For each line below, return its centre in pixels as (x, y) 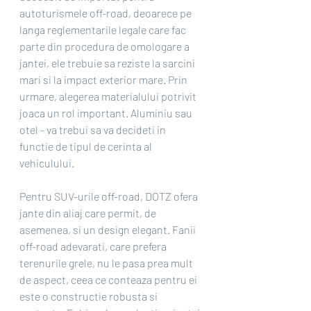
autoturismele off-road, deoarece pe (107, 13)
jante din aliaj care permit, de (89, 213)
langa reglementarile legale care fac (104, 30)
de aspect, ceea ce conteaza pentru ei (109, 280)
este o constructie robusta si (90, 296)
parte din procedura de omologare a (106, 47)
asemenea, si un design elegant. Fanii (109, 230)
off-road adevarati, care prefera (94, 246)
